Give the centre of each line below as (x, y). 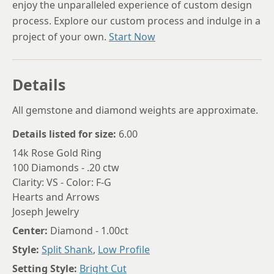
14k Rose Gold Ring (57, 153)
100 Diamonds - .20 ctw (66, 167)
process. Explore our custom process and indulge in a (136, 20)
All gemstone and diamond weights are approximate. (135, 110)
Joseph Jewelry (46, 211)
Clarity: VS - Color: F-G (62, 182)
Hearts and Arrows (56, 197)
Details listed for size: (64, 134)
